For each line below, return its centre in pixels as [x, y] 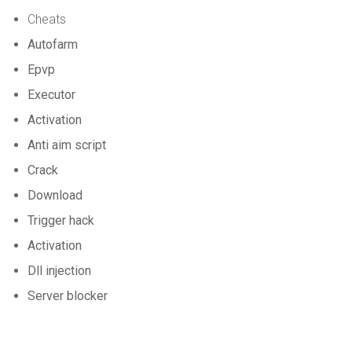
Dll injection [59, 271]
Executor [51, 95]
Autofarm [53, 44]
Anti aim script [67, 145]
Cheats [47, 19]
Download [55, 195]
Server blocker [68, 296]
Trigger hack [61, 220]
